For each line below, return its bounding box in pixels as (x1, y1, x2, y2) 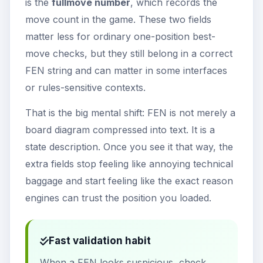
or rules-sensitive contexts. (25, 82, 146, 94)
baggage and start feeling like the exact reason (25, 175, 233, 187)
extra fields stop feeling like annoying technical (25, 158, 233, 170)
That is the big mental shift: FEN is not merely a (25, 107, 235, 119)
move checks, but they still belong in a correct (25, 48, 232, 60)
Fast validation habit (49, 235, 151, 247)
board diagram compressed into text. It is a (25, 124, 215, 136)
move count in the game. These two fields (25, 14, 211, 26)
